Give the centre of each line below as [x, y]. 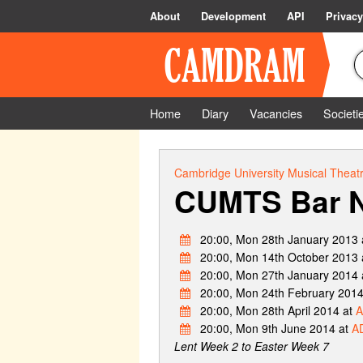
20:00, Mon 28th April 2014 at [276, 311]
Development [233, 16]
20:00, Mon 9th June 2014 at [274, 329]
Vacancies [276, 113]
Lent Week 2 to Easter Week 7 [251, 346]
